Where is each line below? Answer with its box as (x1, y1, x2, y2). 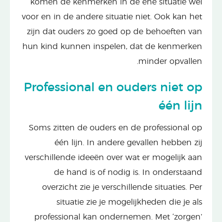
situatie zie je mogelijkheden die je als (56, 198, 202, 206)
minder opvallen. (138, 57, 202, 65)
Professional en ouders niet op (24, 81, 202, 94)
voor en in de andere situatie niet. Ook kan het (22, 12, 202, 21)
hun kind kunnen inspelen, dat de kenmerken (22, 42, 202, 51)
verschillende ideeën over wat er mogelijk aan (25, 153, 202, 162)
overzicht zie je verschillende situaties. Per (42, 183, 202, 191)
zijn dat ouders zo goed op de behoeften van (27, 27, 202, 36)
